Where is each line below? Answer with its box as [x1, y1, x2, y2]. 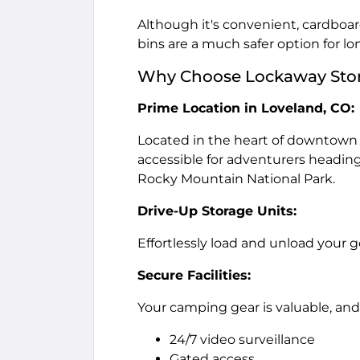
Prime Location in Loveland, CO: [137, 100, 354, 116]
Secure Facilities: [137, 268, 251, 283]
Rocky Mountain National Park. [137, 171, 335, 186]
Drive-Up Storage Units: [137, 203, 297, 219]
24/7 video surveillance [170, 332, 315, 347]
